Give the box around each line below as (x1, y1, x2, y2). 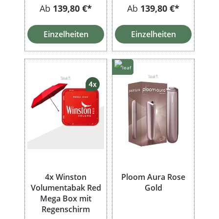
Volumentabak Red (30, 182, 101, 194)
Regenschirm (42, 204, 90, 215)
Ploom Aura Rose (121, 172, 185, 183)
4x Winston (45, 172, 87, 183)
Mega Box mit (40, 193, 91, 204)
